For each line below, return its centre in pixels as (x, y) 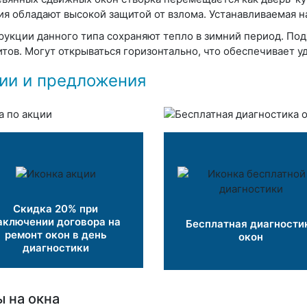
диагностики (56, 248)
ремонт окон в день (56, 235)
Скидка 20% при (56, 209)
